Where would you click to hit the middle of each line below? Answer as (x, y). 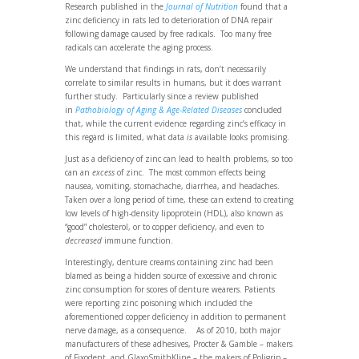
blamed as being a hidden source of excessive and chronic (170, 275)
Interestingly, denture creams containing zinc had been (169, 262)
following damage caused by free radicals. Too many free (168, 33)
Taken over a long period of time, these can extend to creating (179, 199)
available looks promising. (242, 137)
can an (78, 172)
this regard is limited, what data (125, 137)
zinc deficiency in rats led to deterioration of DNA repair (168, 20)
